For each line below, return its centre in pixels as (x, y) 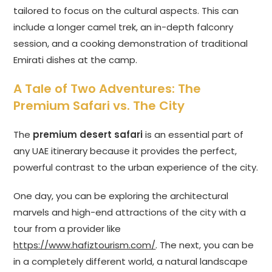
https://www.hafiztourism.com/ (85, 245)
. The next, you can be (205, 245)
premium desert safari (88, 135)
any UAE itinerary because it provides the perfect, (125, 151)
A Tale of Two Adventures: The (107, 89)
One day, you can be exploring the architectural (121, 196)
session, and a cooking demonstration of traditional (131, 44)
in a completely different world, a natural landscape (131, 262)
